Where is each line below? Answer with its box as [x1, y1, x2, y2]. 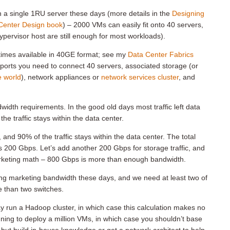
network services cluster [101, 73, 179, 81]
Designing [172, 9, 204, 17]
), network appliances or [21, 73, 101, 81]
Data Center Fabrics [128, 50, 194, 59]
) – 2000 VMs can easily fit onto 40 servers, [63, 21, 203, 29]
